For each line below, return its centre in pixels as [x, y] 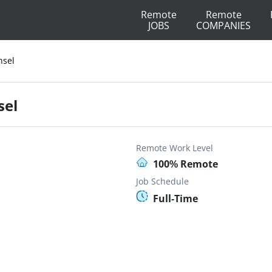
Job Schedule [162, 181]
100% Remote [185, 164]
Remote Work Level [175, 148]
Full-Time [175, 199]
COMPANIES [223, 25]
